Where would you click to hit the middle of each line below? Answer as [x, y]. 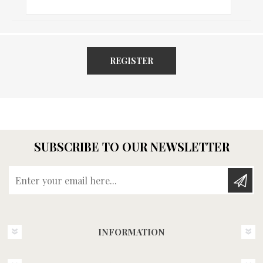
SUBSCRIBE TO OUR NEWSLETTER [131, 147]
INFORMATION [131, 232]
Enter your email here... [174, 173]
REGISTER [131, 61]
